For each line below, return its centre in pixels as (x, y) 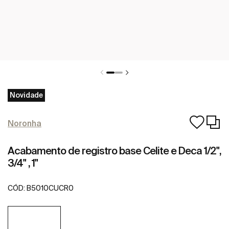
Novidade (26, 95)
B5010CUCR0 (50, 188)
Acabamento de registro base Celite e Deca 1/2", (114, 151)
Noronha (25, 123)
